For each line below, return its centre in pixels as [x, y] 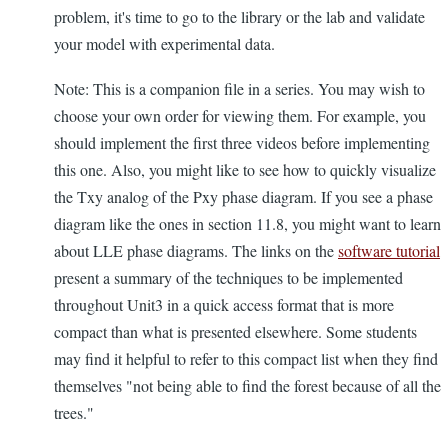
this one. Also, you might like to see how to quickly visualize [245, 170]
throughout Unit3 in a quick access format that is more [224, 305]
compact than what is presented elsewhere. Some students [235, 332]
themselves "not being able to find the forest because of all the [247, 386]
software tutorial [389, 251]
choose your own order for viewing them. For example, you [240, 116]
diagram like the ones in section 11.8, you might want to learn [247, 224]
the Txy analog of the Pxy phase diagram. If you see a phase [243, 197]
